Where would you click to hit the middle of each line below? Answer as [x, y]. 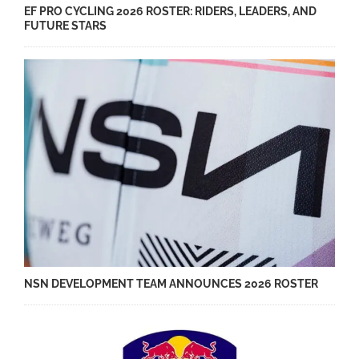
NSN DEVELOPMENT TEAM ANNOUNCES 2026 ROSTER [171, 283]
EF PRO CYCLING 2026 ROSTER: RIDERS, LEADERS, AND [170, 11]
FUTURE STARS [65, 25]
